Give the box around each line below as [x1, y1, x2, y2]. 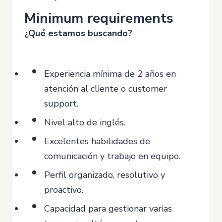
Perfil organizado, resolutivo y [44, 169, 165, 181]
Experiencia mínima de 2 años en [44, 68, 176, 80]
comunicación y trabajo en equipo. [44, 150, 180, 162]
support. [44, 98, 78, 110]
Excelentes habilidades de [44, 135, 150, 147]
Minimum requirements [24, 9, 173, 28]
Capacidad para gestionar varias [44, 203, 172, 215]
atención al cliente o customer [44, 83, 167, 95]
